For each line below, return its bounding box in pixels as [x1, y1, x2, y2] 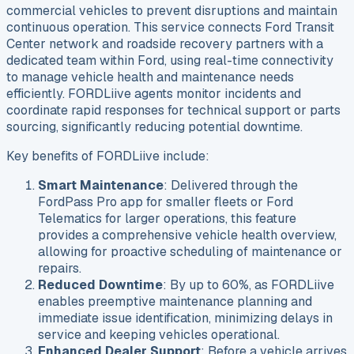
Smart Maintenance [38, 177, 164, 194]
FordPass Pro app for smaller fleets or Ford [38, 194, 293, 211]
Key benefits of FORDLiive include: [6, 148, 209, 165]
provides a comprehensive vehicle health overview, [38, 227, 337, 244]
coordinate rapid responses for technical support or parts [6, 102, 341, 119]
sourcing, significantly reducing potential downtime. [6, 119, 303, 136]
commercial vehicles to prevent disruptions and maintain [6, 2, 337, 20]
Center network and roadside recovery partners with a [6, 36, 323, 53]
